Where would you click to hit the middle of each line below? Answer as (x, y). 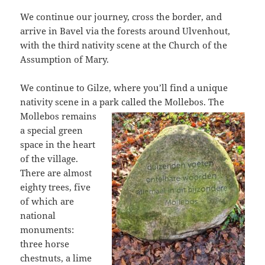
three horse (45, 244)
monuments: (47, 230)
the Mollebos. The (185, 102)
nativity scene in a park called (83, 102)
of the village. (49, 159)
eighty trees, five (56, 187)
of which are (47, 201)
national (38, 216)
